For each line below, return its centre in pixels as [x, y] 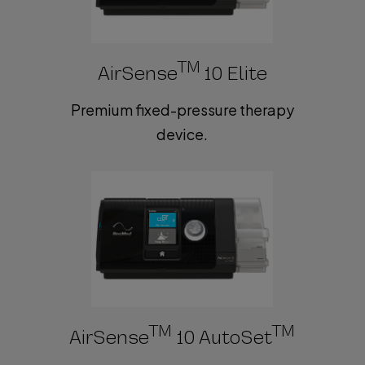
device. [182, 134]
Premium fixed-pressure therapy [182, 110]
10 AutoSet [222, 338]
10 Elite [235, 74]
